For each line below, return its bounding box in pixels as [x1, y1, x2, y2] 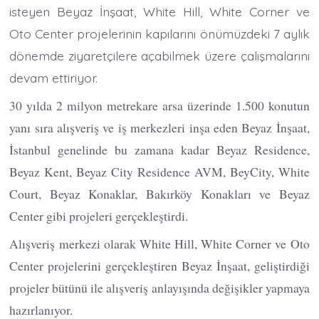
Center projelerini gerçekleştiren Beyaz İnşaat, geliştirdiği [9, 257, 310, 275]
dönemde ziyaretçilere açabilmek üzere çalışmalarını [9, 48, 310, 64]
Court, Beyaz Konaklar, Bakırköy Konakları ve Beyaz [9, 185, 310, 203]
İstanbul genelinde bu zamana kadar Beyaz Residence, [9, 141, 310, 159]
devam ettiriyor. [9, 70, 98, 86]
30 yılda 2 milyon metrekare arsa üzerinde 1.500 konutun [9, 97, 310, 115]
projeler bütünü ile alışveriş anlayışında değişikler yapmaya [9, 279, 310, 297]
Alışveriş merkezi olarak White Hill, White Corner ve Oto [9, 235, 310, 253]
